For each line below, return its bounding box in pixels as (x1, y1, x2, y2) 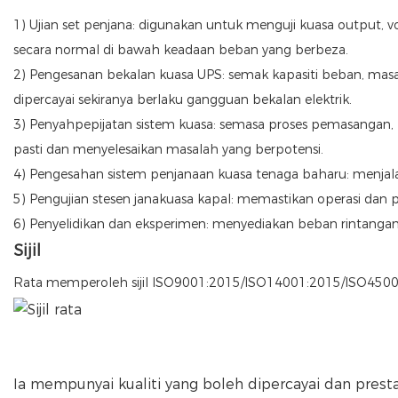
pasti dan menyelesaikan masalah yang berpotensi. (13, 141, 323, 157)
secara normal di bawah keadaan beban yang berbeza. (13, 42, 348, 58)
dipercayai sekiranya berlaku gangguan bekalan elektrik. (13, 92, 352, 107)
